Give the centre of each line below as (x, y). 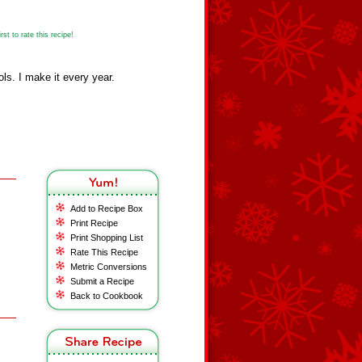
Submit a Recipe (102, 281)
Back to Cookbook (107, 296)
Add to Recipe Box (107, 208)
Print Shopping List (107, 238)
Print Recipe (94, 223)
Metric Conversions (109, 267)
